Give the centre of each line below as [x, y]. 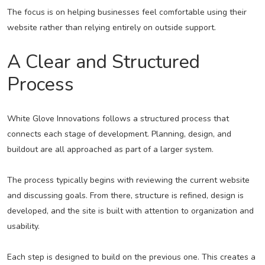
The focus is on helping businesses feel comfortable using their [127, 12]
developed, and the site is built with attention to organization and [130, 211]
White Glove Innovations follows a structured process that [118, 119]
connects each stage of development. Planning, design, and [119, 134]
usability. [23, 227]
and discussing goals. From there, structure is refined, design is [125, 196]
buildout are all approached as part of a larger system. [110, 150]
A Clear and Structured [103, 62]
